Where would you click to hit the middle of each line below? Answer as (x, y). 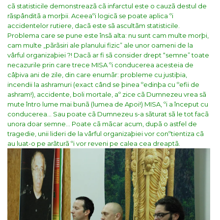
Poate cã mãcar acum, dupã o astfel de (134, 124)
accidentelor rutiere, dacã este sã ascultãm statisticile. (94, 26)
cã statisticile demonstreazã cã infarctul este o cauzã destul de (107, 6)
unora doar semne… (39, 124)
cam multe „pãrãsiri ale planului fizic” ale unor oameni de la (100, 45)
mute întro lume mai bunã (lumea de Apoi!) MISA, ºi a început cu (108, 104)
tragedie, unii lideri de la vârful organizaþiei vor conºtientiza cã (106, 134)
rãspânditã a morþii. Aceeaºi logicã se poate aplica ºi (90, 16)
